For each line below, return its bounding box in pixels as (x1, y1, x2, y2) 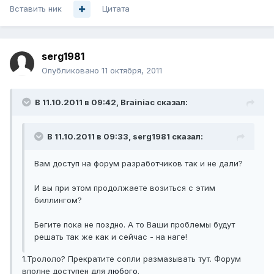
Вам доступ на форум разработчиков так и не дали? (34, 158, 243, 169)
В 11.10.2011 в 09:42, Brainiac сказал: (35, 97, 188, 108)
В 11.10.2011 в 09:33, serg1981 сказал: (47, 131, 203, 142)
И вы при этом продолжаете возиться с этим (34, 183, 215, 193)
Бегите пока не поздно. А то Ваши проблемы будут (34, 220, 235, 230)
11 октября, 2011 (102, 65, 162, 76)
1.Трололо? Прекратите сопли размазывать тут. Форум (22, 254, 241, 264)
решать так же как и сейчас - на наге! (34, 232, 187, 242)
